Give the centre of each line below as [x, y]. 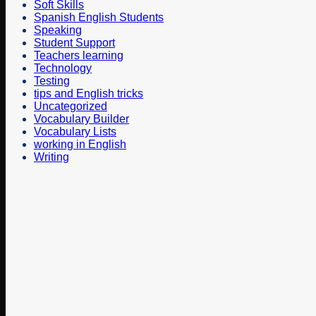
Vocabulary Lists [75, 131]
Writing [51, 157]
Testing [52, 80]
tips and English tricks [89, 93]
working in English [80, 144]
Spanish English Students [99, 17]
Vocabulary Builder [81, 119]
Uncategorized [71, 106]
